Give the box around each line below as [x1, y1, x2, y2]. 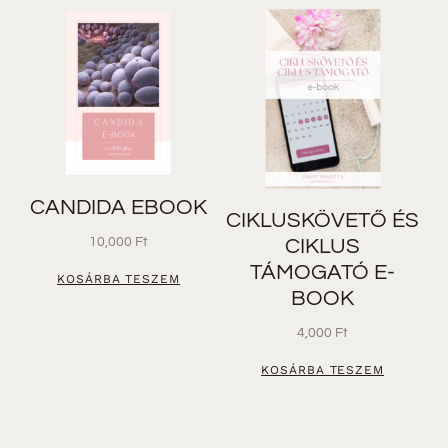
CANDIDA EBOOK [30, 195, 207, 219]
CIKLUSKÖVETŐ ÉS [226, 209, 420, 233]
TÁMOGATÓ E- [250, 261, 396, 285]
